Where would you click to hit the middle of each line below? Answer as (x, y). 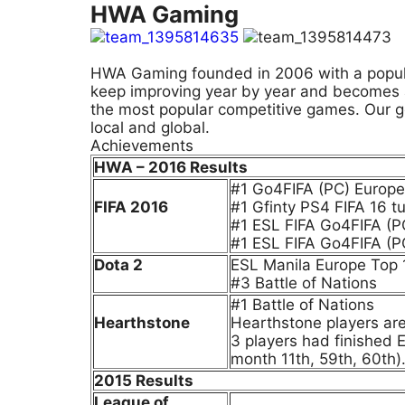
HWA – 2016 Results (171, 167)
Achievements (142, 146)
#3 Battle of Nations (304, 283)
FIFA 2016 (131, 207)
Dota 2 (118, 265)
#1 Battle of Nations (302, 305)
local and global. (150, 127)
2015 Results (144, 381)
